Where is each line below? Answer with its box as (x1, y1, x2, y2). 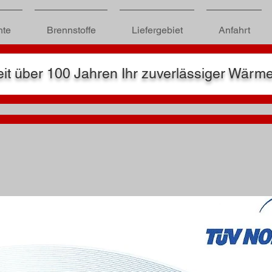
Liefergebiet (131, 24, 183, 36)
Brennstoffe (46, 24, 96, 36)
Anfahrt (218, 24, 250, 36)
